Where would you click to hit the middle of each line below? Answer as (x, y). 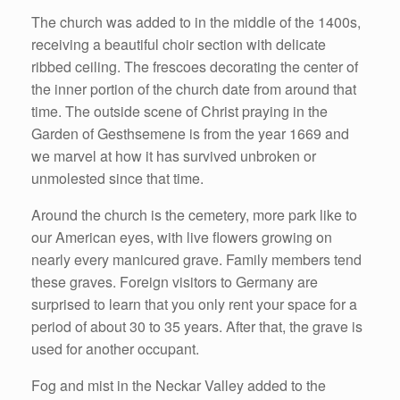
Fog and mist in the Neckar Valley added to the (179, 385)
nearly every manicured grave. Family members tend (196, 259)
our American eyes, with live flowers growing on (182, 237)
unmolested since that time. (117, 178)
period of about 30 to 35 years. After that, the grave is (197, 326)
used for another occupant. (115, 348)
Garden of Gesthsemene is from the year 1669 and (190, 133)
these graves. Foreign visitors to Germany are (175, 281)
